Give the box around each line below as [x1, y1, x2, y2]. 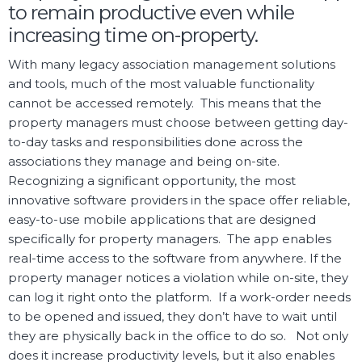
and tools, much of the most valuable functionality [8, 76, 314, 92]
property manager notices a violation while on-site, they [8, 270, 348, 286]
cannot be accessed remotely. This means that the [8, 95, 322, 112]
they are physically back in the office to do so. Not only [8, 328, 348, 344]
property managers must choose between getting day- [8, 115, 348, 131]
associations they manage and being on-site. [8, 154, 283, 170]
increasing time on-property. [8, 23, 259, 48]
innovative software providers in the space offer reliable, [8, 192, 350, 208]
